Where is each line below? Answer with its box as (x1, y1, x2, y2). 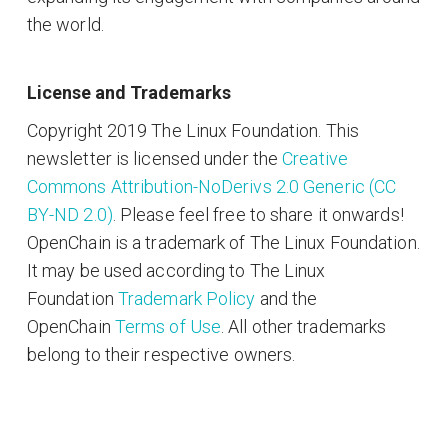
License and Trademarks (26, 82, 231, 104)
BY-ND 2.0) (26, 204, 113, 226)
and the (255, 288, 318, 310)
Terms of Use (114, 316, 222, 338)
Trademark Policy (117, 288, 256, 310)
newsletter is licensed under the (26, 148, 283, 170)
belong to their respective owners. (26, 344, 296, 366)
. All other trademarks (221, 316, 387, 338)
